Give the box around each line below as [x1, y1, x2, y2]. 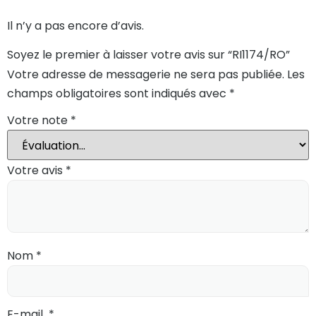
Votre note [7, 112, 71, 129]
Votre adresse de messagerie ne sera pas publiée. [7, 66, 284, 83]
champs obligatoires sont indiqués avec [7, 85, 229, 102]
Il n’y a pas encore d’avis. [7, 17, 144, 34]
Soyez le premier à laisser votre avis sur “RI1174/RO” [7, 47, 290, 63]
